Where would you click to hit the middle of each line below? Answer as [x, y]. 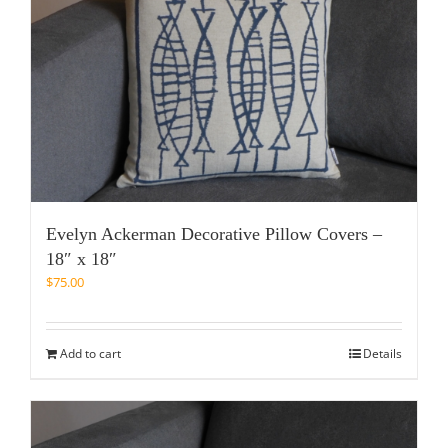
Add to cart [90, 353]
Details [382, 353]
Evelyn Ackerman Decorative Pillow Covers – [214, 233]
